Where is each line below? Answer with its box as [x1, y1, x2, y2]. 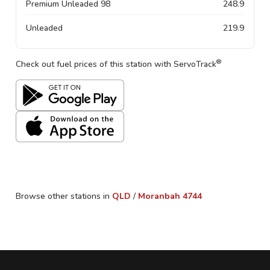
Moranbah [138, 190, 180, 202]
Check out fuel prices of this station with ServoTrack [16, 58, 216, 70]
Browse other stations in [16, 190, 110, 202]
